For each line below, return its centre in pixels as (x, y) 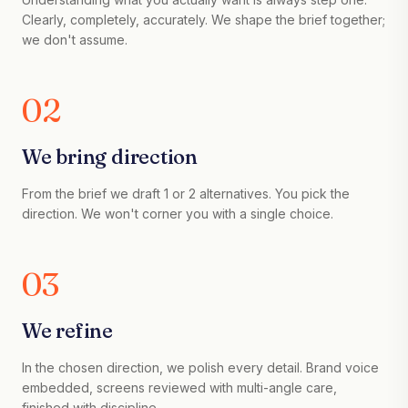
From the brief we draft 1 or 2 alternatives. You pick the (186, 194)
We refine (68, 331)
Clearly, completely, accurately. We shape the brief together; (204, 20)
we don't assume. (75, 40)
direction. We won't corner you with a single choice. (178, 214)
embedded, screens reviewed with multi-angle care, (179, 388)
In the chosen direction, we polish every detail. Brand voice (200, 367)
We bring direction (110, 157)
